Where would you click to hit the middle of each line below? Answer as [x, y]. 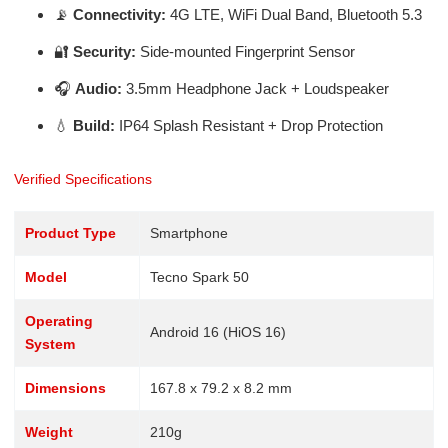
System [49, 343]
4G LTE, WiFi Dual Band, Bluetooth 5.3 [293, 14]
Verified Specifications [82, 179]
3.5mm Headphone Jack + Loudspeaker [255, 88]
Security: [104, 51]
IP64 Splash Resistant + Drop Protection [248, 125]
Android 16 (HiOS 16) [217, 331]
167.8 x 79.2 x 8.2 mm [220, 387]
